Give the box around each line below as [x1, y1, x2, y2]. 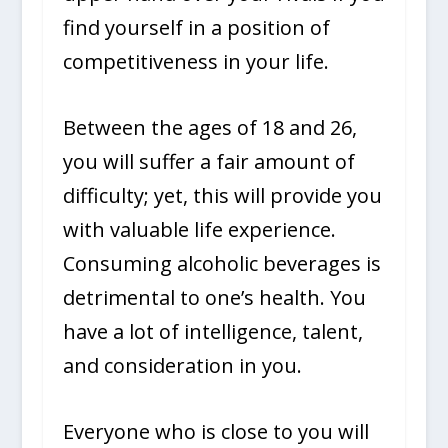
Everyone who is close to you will [62, 417, 369, 445]
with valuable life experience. [62, 215, 336, 243]
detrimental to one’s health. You [62, 283, 366, 311]
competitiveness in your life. [62, 47, 329, 75]
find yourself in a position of [62, 13, 330, 41]
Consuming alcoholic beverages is [62, 249, 381, 277]
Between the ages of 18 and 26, [62, 113, 357, 141]
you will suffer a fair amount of [62, 147, 355, 175]
